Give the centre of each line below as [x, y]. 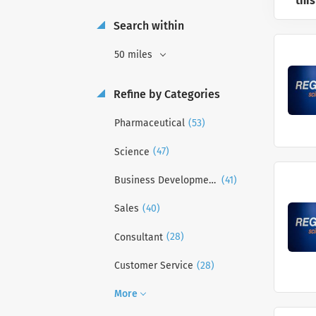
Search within [147, 26]
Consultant [139, 237]
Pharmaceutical [150, 123]
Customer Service [154, 265]
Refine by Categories [165, 94]
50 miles [135, 55]
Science [132, 152]
